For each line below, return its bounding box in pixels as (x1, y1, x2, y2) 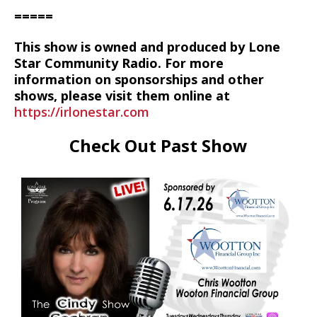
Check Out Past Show (69, 134, 248, 157)
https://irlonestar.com (14, 103, 149, 120)
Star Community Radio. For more (14, 54, 224, 71)
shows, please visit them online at (14, 87, 230, 104)
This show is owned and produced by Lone (14, 38, 280, 55)
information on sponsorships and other (14, 71, 264, 88)
